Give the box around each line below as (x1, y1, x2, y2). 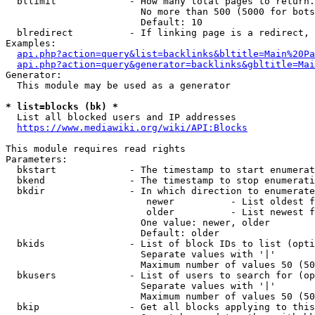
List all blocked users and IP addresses (6, 112, 236, 122)
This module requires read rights (6, 143, 186, 154)
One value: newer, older (6, 217, 270, 228)
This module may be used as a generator (6, 80, 231, 91)
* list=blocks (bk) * (6, 101, 118, 112)
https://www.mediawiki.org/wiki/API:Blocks (17, 122, 247, 133)
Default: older (6, 228, 219, 238)
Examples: (6, 38, 56, 49)
